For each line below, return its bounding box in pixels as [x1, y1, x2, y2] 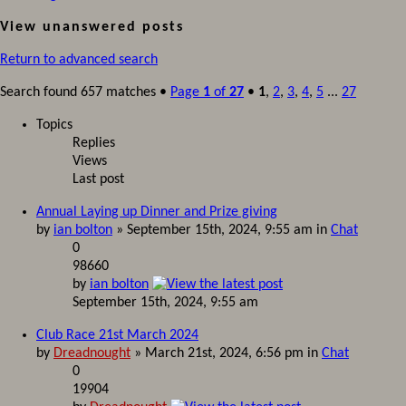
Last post [72, 172, 124, 187]
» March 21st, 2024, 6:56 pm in [130, 346, 322, 361]
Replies [72, 136, 115, 150]
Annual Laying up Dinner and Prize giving [36, 205, 277, 219]
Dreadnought [53, 346, 130, 361]
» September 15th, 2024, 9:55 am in [112, 223, 331, 237]
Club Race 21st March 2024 [36, 328, 198, 343]
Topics [36, 118, 72, 132]
